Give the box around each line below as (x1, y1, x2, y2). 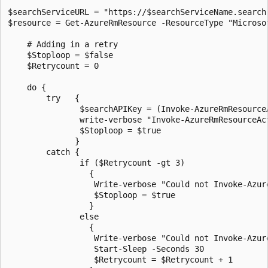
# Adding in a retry (8, 39, 118, 49)
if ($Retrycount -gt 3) (8, 157, 185, 167)
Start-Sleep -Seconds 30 (8, 243, 204, 254)
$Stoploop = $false (8, 50, 113, 60)
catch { (8, 147, 80, 157)
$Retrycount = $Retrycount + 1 (8, 254, 233, 264)
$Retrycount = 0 (8, 60, 99, 71)
